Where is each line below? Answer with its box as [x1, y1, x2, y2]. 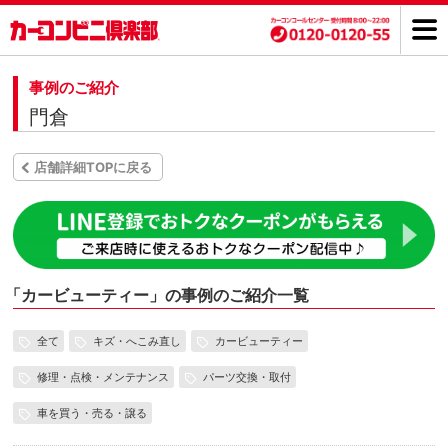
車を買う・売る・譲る [36, 406, 147, 421]
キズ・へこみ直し [92, 334, 181, 349]
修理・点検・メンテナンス [36, 370, 169, 385]
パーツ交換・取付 [202, 370, 291, 385]
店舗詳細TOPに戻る [34, 159, 153, 176]
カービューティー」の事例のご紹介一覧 [21, 285, 310, 306]
